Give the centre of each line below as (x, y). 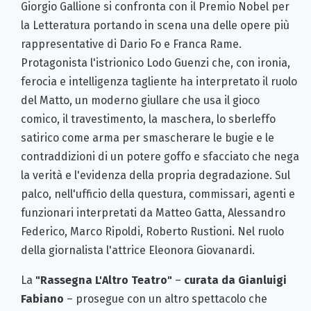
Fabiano (42, 299)
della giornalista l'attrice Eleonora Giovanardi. (138, 250)
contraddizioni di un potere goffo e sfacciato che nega (160, 156)
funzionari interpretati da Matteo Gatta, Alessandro (153, 212)
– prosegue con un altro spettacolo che (166, 299)
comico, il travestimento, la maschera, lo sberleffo (148, 119)
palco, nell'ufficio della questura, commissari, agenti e (158, 194)
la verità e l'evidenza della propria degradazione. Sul (155, 175)
